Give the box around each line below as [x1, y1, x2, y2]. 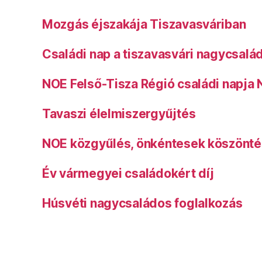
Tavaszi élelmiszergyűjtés [42, 106, 196, 122]
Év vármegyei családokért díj [42, 166, 214, 181]
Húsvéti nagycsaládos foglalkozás [42, 196, 243, 211]
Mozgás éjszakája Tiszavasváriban [42, 17, 246, 32]
